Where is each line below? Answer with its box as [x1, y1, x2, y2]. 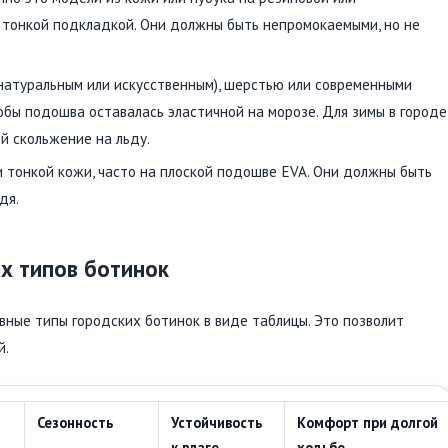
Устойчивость [171, 412, 262, 432]
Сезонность [37, 412, 113, 432]
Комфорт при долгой [297, 412, 438, 432]
